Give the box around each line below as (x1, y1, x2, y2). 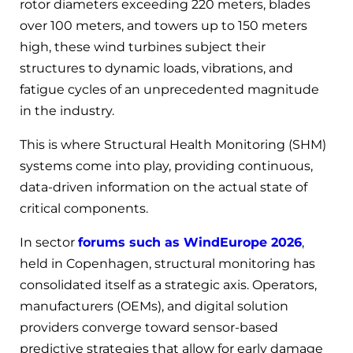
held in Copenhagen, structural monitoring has (20, 255, 315, 271)
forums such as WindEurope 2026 (78, 234, 302, 250)
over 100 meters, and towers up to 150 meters (20, 17, 307, 33)
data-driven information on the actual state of (20, 179, 307, 195)
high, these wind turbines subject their (20, 39, 266, 54)
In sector (20, 234, 78, 250)
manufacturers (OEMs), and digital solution (20, 298, 288, 314)
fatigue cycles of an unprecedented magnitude (20, 81, 319, 97)
